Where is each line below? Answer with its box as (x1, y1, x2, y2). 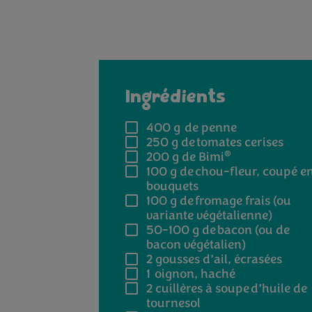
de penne (182, 118, 237, 136)
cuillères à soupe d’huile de (153, 279, 307, 297)
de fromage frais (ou (177, 192, 291, 209)
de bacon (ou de (199, 221, 290, 238)
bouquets (146, 177, 198, 194)
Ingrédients (125, 87, 226, 107)
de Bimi (179, 148, 224, 165)
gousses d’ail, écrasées (153, 250, 282, 267)
